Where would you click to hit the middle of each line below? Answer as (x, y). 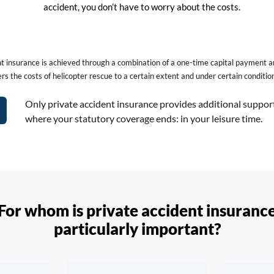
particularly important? (137, 229)
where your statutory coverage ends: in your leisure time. (144, 118)
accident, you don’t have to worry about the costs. (142, 7)
